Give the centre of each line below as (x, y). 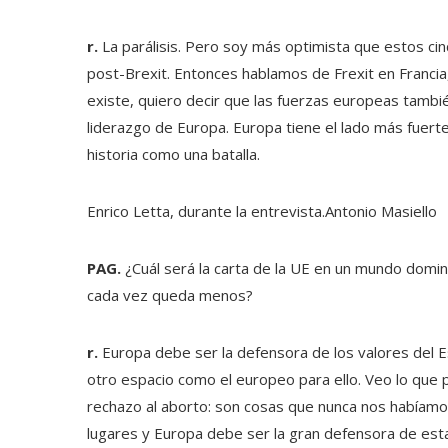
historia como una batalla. (173, 154)
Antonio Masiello (381, 211)
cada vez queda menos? (170, 295)
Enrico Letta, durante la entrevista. (206, 211)
